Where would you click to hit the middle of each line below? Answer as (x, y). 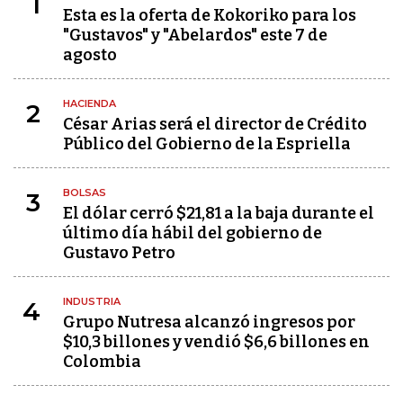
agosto (90, 55)
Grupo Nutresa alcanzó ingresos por (209, 322)
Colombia (102, 362)
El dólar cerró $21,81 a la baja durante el (219, 213)
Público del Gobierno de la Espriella (207, 144)
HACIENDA (90, 103)
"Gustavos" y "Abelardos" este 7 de (195, 35)
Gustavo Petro (119, 253)
